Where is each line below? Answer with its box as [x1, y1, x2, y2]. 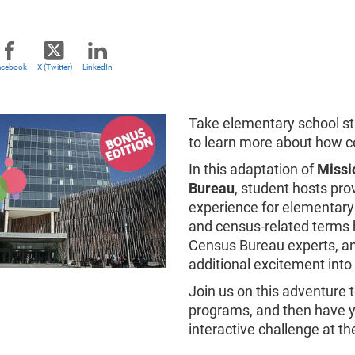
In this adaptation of [189, 161, 314, 177]
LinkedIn [82, 63, 113, 71]
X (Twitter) [36, 63, 72, 71]
